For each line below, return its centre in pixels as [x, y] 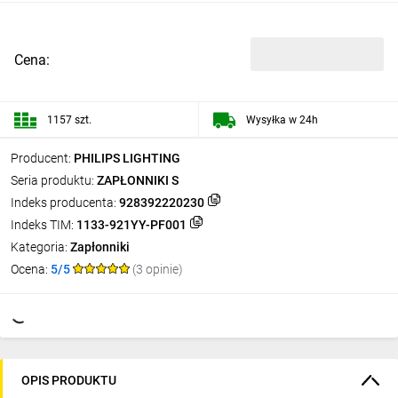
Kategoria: [39, 247]
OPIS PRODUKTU [69, 380]
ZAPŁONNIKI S [138, 180]
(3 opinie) [158, 269]
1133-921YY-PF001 [131, 225]
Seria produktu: [52, 180]
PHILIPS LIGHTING [127, 158]
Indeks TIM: [42, 225]
